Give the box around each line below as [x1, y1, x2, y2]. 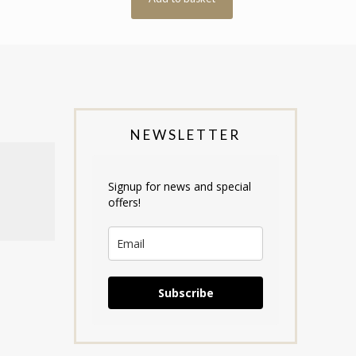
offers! [108, 195, 141, 211]
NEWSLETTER [130, 126, 241, 144]
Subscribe [157, 285, 214, 301]
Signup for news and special [108, 179, 251, 195]
